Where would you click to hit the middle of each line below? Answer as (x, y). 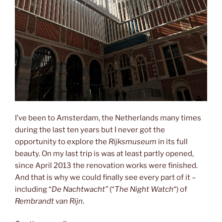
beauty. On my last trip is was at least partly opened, (104, 153)
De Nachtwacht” (80, 189)
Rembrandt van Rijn (49, 201)
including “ (33, 189)
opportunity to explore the (62, 141)
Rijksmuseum (133, 141)
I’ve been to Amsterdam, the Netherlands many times (108, 118)
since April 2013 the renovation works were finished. (106, 165)
